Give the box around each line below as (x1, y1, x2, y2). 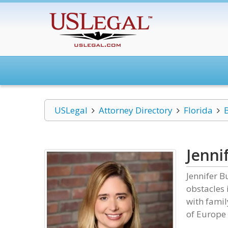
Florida (183, 104, 213, 116)
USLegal (54, 104, 88, 116)
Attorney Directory (98, 104, 173, 116)
